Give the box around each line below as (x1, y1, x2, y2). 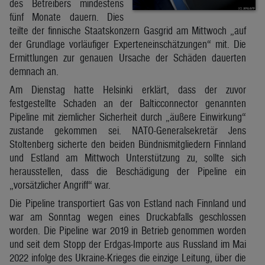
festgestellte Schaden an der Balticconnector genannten (9, 96, 246, 109)
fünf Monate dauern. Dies (9, 10, 124, 23)
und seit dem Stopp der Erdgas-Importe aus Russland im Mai (9, 237, 246, 250)
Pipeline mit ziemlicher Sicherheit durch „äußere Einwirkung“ (9, 110, 246, 123)
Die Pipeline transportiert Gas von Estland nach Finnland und (9, 196, 246, 209)
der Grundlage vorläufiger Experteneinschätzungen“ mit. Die (9, 37, 246, 50)
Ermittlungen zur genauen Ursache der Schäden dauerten (9, 51, 246, 64)
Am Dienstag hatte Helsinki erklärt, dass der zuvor (9, 83, 246, 96)
